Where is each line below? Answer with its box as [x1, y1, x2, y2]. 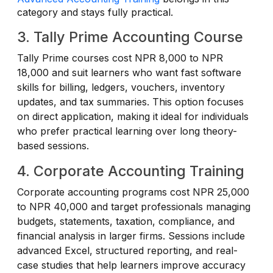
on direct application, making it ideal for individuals [17, 110, 249, 122]
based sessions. [17, 139, 89, 152]
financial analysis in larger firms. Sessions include [17, 229, 245, 242]
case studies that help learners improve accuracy [17, 258, 246, 271]
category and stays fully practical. [17, 5, 173, 18]
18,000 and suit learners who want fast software [17, 66, 241, 79]
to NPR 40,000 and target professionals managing [17, 200, 250, 213]
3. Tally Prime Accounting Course [17, 27, 243, 46]
